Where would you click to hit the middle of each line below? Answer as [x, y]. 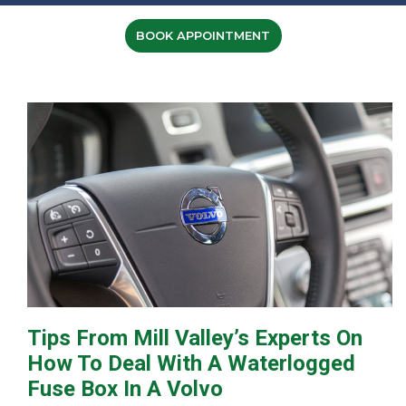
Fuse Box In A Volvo [125, 388]
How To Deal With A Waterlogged [191, 363]
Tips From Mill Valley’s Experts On [195, 338]
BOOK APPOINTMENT [203, 36]
